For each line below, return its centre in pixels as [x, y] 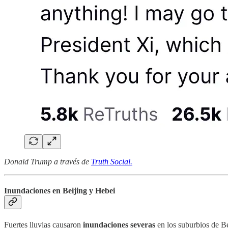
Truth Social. [112, 162]
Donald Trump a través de [48, 162]
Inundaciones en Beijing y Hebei [60, 191]
